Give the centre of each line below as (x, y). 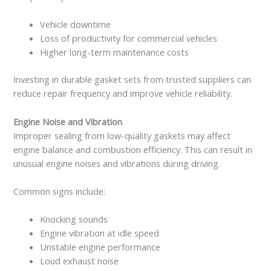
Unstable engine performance (100, 247)
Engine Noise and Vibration (68, 121)
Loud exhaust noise (80, 261)
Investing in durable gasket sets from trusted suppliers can (132, 80)
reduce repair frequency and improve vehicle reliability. (123, 93)
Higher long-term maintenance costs (115, 52)
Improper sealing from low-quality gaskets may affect (122, 135)
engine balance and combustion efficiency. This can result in (133, 149)
